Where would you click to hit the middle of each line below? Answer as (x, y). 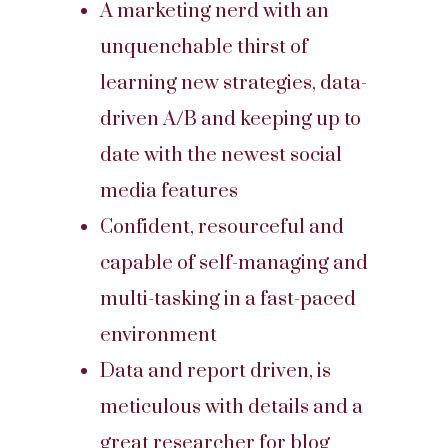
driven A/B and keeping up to (230, 119)
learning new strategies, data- (233, 83)
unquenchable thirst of (204, 47)
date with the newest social (221, 155)
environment (158, 335)
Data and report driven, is (215, 371)
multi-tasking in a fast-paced (228, 299)
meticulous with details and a (231, 407)
